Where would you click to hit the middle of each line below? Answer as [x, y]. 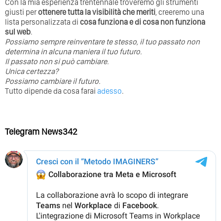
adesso [110, 91]
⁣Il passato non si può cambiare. [57, 61]
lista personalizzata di [42, 22]
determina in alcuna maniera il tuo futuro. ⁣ [74, 51]
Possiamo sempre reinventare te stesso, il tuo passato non [102, 41]
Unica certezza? [32, 71]
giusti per [21, 12]
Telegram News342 [41, 131]
